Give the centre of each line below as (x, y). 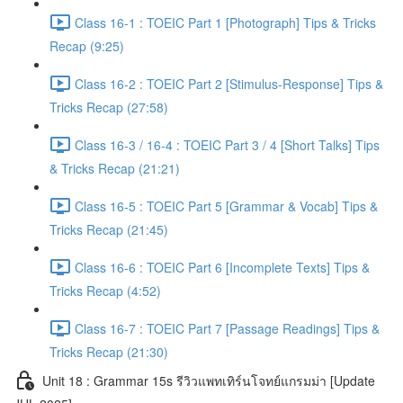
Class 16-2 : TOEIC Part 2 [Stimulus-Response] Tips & (229, 83)
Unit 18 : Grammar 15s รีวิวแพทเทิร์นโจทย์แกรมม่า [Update (209, 380)
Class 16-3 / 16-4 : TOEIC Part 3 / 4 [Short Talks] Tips (227, 144)
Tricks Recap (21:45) (109, 229)
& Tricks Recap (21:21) (115, 168)
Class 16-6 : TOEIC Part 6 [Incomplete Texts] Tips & (222, 267)
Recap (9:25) (87, 46)
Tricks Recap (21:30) (109, 352)
